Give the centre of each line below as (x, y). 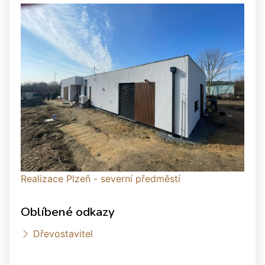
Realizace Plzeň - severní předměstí (101, 178)
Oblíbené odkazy (68, 211)
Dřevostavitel (63, 233)
